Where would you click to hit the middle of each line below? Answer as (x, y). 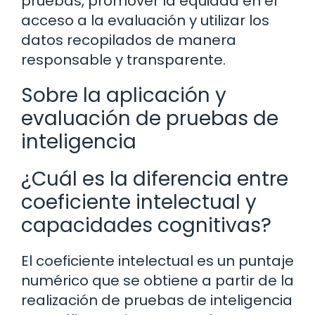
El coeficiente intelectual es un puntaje (157, 261)
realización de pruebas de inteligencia (157, 300)
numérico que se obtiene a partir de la (157, 280)
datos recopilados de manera (129, 40)
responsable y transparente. (123, 59)
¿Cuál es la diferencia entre (155, 179)
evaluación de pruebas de (150, 118)
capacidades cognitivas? (146, 225)
